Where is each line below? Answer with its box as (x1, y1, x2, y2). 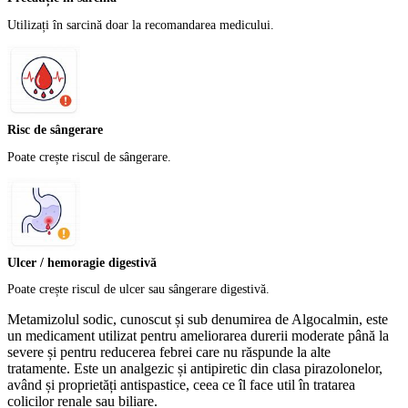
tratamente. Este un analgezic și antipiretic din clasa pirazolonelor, (7, 361, 382, 377)
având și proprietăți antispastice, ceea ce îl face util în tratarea (7, 377, 355, 393)
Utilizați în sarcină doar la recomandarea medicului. (7, 17, 274, 32)
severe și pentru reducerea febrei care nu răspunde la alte (7, 344, 331, 361)
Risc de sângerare (7, 123, 103, 138)
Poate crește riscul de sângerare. (7, 150, 171, 165)
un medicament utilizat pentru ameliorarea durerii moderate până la (7, 328, 389, 344)
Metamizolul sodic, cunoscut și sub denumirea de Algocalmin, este (7, 311, 388, 328)
